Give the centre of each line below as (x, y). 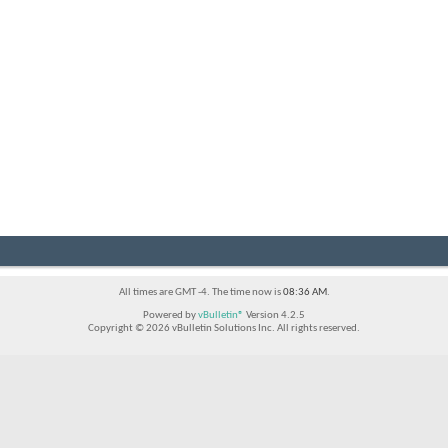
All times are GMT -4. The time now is (200, 292)
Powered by (170, 315)
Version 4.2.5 (274, 315)
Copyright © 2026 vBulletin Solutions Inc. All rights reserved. (224, 328)
